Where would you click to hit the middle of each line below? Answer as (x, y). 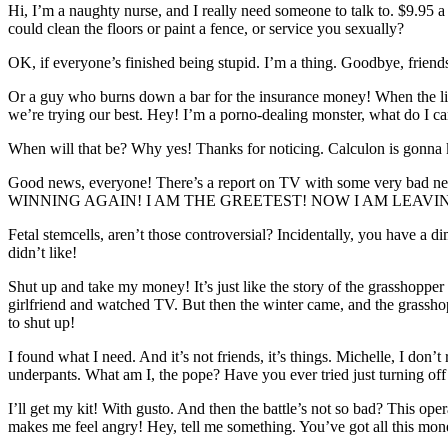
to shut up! (41, 322)
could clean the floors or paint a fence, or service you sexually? (206, 28)
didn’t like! (42, 252)
